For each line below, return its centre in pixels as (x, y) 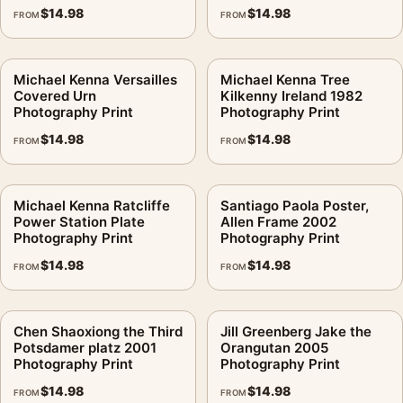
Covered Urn (55, 95)
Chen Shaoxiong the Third (98, 331)
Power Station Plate (79, 221)
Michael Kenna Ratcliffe (92, 205)
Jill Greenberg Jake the (296, 331)
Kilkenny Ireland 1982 (291, 95)
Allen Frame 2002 (278, 221)
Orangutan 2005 (274, 347)
